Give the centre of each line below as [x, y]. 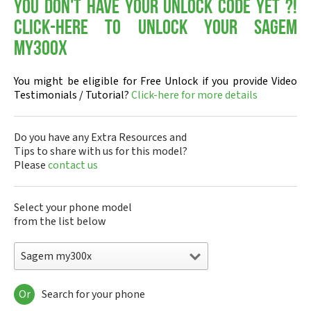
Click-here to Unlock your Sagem [155, 29]
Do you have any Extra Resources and [100, 137]
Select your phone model [73, 208]
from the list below [60, 221]
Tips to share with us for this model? [101, 151]
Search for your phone [93, 294]
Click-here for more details [194, 95]
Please [31, 165]
